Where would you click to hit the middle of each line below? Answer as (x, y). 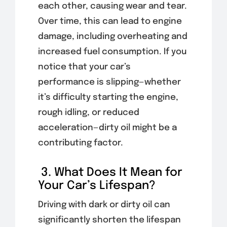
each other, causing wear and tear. (112, 6)
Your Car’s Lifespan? (97, 185)
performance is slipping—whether (109, 82)
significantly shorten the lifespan (109, 220)
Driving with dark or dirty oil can (104, 205)
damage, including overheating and (112, 36)
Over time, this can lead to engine (110, 21)
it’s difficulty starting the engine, (108, 97)
